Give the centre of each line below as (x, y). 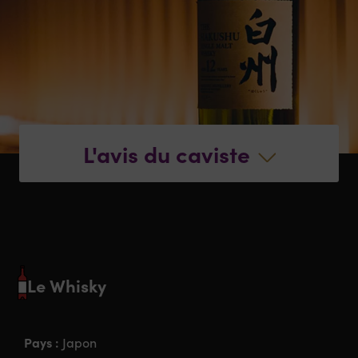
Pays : (44, 342)
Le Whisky (67, 284)
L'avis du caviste (166, 153)
